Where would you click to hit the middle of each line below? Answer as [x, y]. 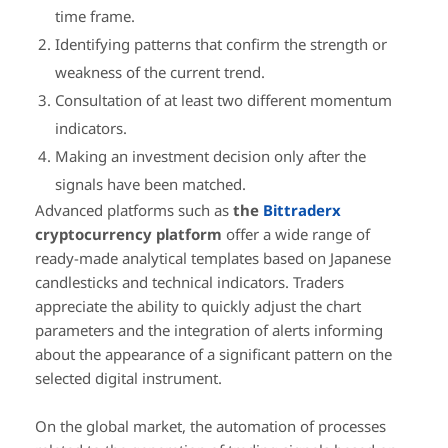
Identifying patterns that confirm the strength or [221, 44]
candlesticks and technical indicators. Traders [189, 282]
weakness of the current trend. [160, 72]
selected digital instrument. [128, 378]
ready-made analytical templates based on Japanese [213, 258]
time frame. [95, 16]
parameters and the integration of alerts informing [209, 330]
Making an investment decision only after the [210, 156]
